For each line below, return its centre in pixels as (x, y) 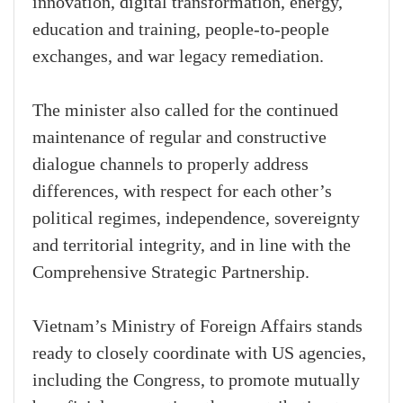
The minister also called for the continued (185, 111)
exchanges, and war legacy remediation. (178, 57)
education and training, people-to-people (181, 30)
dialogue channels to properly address (170, 165)
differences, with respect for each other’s (182, 192)
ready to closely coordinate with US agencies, (199, 354)
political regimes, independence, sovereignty (196, 219)
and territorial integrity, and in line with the (192, 246)
